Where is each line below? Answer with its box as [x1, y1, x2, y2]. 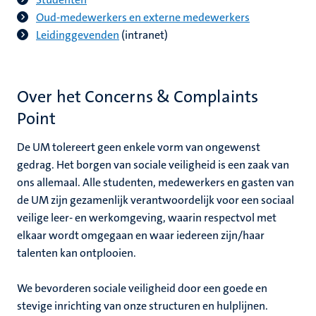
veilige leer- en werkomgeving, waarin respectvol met [17, 210, 276, 225]
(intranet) [119, 28, 168, 42]
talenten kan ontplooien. [17, 245, 136, 260]
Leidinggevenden [36, 28, 119, 42]
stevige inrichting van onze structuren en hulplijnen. [17, 298, 268, 313]
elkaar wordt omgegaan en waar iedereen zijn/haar [17, 228, 265, 243]
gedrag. [17, 157, 56, 172]
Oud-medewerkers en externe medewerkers [36, 10, 250, 25]
